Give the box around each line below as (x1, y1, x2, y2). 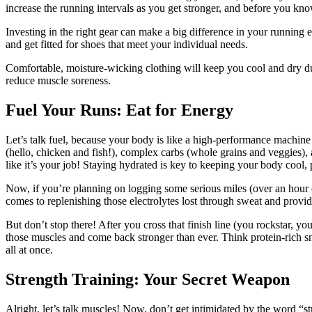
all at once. (6, 244, 53, 256)
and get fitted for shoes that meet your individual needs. (6, 38, 248, 51)
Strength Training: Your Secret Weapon (6, 270, 290, 289)
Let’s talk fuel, (6, 134, 68, 146)
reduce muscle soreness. (6, 75, 111, 87)
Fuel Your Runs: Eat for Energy (6, 101, 233, 120)
